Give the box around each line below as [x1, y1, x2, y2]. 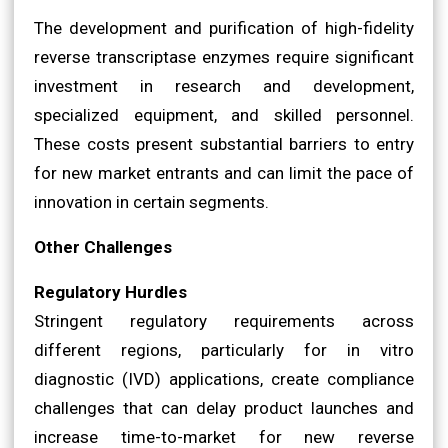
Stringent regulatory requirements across [34, 310, 414, 331]
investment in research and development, [34, 75, 414, 96]
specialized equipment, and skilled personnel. [34, 104, 414, 125]
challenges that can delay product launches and [34, 397, 414, 418]
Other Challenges [34, 236, 172, 257]
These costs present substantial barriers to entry [34, 133, 414, 154]
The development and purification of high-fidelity [34, 17, 414, 38]
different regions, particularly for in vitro [34, 339, 414, 360]
